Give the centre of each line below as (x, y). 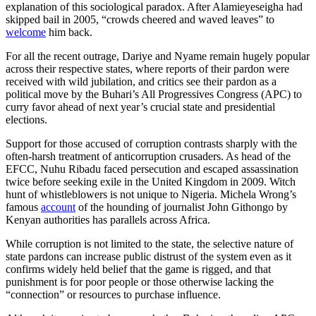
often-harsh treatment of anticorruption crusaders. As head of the (148, 157)
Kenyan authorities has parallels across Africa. (109, 220)
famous (23, 207)
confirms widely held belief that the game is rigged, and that (138, 269)
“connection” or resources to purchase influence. (113, 295)
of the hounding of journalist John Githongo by (182, 207)
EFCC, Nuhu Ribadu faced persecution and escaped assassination (152, 169)
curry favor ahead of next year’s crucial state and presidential (140, 107)
